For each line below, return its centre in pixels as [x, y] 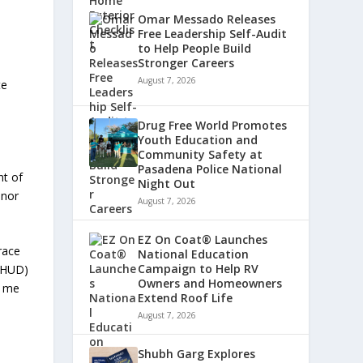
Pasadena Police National [210, 169]
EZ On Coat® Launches [203, 239]
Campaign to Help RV [199, 269]
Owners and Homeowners [210, 283]
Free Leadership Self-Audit [213, 34]
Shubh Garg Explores [197, 354]
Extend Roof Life [186, 298]
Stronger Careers [186, 63]
